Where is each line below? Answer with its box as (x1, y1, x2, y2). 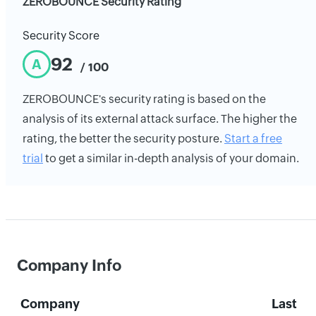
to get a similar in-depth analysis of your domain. (43, 152, 299, 165)
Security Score (23, 29, 99, 42)
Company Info (17, 257, 121, 274)
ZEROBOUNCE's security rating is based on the (23, 92, 266, 106)
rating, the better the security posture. (23, 132, 224, 145)
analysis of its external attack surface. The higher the (23, 112, 297, 126)
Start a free (224, 132, 282, 145)
